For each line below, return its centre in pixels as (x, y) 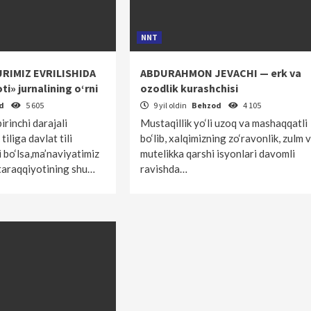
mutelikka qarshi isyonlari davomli (217, 153)
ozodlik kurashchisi (189, 88)
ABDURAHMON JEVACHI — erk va (220, 73)
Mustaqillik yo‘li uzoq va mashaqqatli (224, 123)
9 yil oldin (170, 105)
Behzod (207, 105)
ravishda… (163, 169)
